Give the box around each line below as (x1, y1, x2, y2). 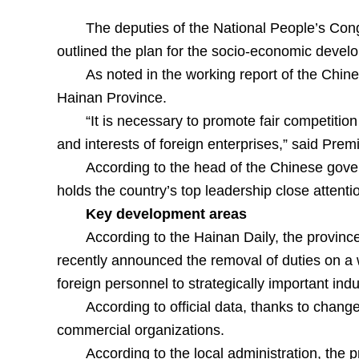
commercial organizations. (56, 322, 224, 338)
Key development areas (85, 206, 251, 222)
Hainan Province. (56, 90, 171, 106)
